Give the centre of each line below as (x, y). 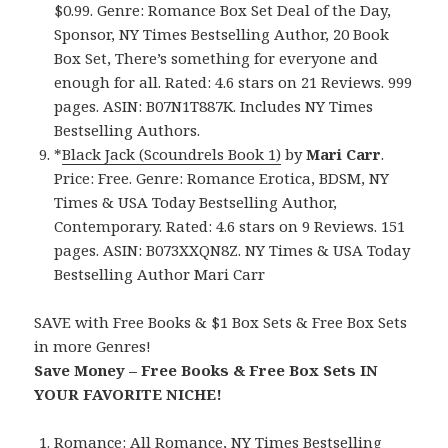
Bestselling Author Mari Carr (160, 274)
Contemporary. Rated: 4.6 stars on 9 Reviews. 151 (230, 226)
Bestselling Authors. (127, 130)
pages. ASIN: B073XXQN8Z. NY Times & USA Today (232, 250)
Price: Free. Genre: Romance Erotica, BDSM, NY (222, 178)
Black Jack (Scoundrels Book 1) (172, 154)
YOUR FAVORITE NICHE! (128, 394)
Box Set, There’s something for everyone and (216, 58)
